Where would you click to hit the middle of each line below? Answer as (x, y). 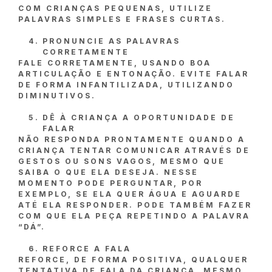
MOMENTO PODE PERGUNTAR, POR (110, 183)
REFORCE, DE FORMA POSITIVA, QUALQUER (133, 260)
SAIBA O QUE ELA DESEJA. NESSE (108, 172)
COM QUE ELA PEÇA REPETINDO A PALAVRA (134, 216)
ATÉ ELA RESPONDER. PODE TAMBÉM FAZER (135, 205)
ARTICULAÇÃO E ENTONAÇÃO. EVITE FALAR (134, 74)
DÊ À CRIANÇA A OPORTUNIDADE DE (139, 118)
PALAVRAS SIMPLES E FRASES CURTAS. (122, 19)
